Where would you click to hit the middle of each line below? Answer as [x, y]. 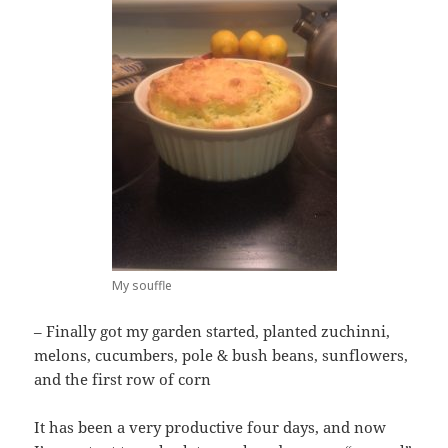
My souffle [141, 286]
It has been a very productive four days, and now [210, 427]
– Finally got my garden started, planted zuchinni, [212, 331]
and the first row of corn [123, 379]
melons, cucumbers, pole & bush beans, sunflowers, [221, 355]
